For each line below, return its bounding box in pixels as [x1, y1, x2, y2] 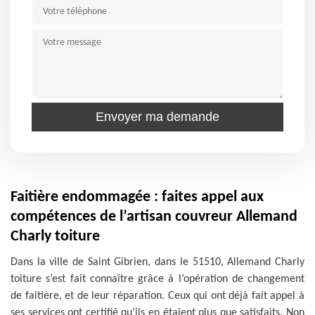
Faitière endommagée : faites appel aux [11, 189, 264, 205]
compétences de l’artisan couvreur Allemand [11, 209, 297, 225]
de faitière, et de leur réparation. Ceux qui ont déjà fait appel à [11, 290, 304, 302]
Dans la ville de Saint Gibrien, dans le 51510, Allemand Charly [11, 257, 304, 268]
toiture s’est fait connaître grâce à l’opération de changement [11, 274, 304, 285]
